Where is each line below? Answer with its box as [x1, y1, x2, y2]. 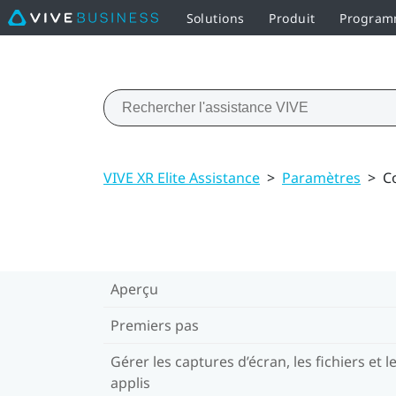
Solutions [186, 9, 245, 27]
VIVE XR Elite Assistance [103, 167, 260, 187]
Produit [269, 9, 316, 27]
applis [110, 372, 150, 392]
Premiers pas [110, 315, 199, 335]
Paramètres [282, 167, 361, 187]
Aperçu [110, 278, 158, 299]
